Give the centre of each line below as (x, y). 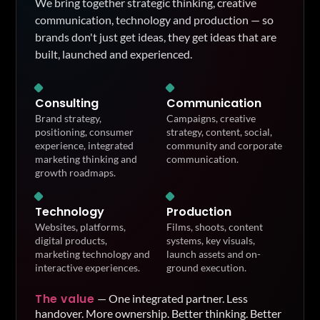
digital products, (71, 240)
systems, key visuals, (211, 240)
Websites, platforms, (80, 227)
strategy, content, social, (219, 132)
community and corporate (224, 145)
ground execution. (206, 267)
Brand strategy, (68, 118)
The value (65, 299)
